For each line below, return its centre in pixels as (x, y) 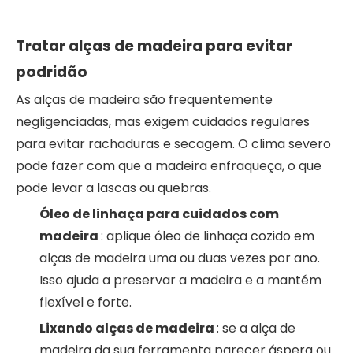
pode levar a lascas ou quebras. (113, 188)
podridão (52, 72)
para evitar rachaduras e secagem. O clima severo (173, 143)
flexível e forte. (85, 302)
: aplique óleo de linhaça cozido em (208, 236)
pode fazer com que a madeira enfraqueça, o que (169, 165)
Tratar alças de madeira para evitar (154, 46)
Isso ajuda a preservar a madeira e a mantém (180, 280)
